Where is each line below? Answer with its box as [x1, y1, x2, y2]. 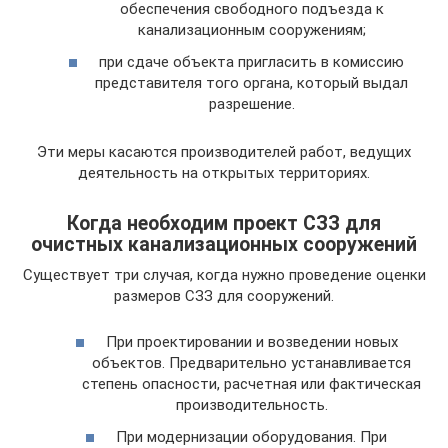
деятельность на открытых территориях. [78, 163, 370, 182]
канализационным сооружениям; [137, 21, 366, 40]
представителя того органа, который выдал [95, 73, 408, 92]
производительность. [175, 396, 328, 415]
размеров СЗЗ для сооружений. [114, 286, 334, 305]
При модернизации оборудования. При [116, 427, 387, 446]
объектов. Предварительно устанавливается [92, 354, 411, 373]
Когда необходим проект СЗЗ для [67, 212, 381, 235]
